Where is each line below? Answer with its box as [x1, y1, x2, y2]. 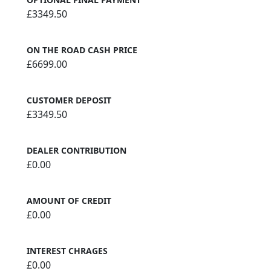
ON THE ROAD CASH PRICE [27, 44, 137, 56]
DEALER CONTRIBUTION [27, 144, 126, 156]
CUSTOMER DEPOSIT [27, 94, 111, 106]
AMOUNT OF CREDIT [27, 194, 111, 206]
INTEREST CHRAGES [27, 244, 108, 256]
